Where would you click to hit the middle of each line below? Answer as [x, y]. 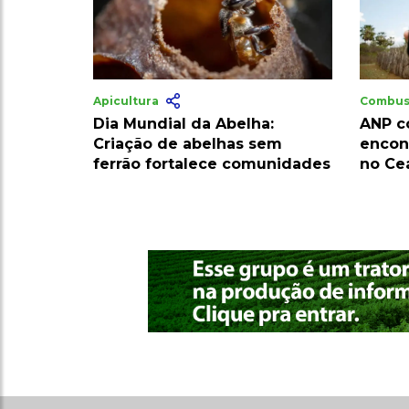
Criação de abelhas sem [188, 144]
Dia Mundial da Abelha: [184, 124]
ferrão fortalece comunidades [212, 164]
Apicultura [127, 101]
